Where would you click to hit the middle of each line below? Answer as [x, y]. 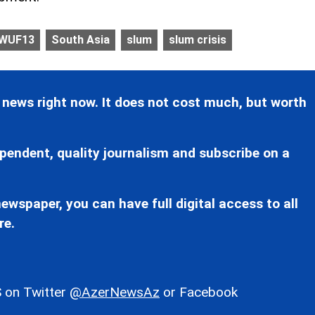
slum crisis [198, 40]
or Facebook [199, 292]
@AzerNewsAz [115, 292]
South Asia [81, 40]
